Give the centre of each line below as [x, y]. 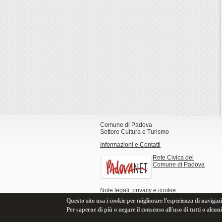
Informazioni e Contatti [130, 145]
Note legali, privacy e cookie [138, 190]
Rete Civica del [173, 158]
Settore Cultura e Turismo [135, 132]
